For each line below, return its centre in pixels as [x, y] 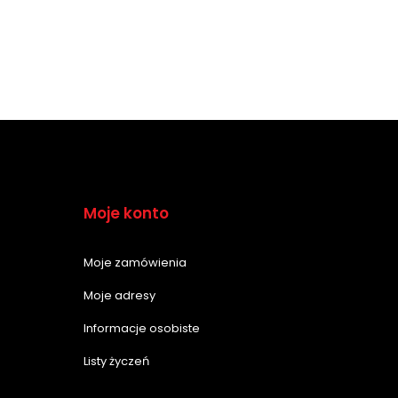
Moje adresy [120, 295]
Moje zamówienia [135, 262]
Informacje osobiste [142, 328]
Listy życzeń [117, 361]
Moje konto [127, 213]
